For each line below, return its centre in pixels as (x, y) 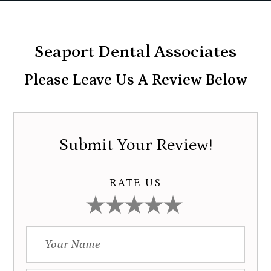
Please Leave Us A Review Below (135, 80)
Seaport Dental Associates (135, 52)
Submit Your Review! (135, 145)
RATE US (135, 183)
